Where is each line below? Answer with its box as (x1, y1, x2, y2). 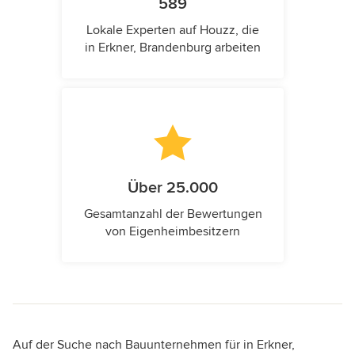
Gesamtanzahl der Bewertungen (83, 206, 262, 223)
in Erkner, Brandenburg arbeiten (85, 40, 261, 56)
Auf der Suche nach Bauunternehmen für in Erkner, (13, 337, 295, 353)
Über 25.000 (128, 178, 218, 198)
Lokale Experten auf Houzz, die (86, 22, 259, 39)
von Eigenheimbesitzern (105, 223, 240, 240)
